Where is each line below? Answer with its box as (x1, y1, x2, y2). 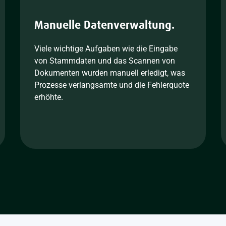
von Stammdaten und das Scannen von (34, 56, 175, 66)
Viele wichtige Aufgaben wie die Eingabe (34, 44, 178, 53)
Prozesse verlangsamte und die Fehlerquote (34, 80, 189, 90)
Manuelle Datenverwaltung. (34, 18, 175, 32)
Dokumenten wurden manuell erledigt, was (34, 68, 185, 78)
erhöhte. (34, 92, 63, 102)
